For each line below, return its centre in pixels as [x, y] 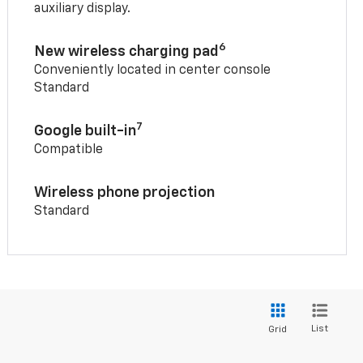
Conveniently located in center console [153, 71]
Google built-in [85, 132]
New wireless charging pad [127, 52]
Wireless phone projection [125, 193]
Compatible [69, 150]
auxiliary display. [83, 9]
